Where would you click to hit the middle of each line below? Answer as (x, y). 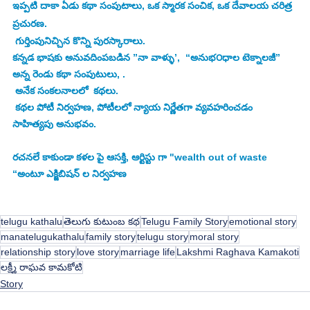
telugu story (163, 237)
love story (98, 252)
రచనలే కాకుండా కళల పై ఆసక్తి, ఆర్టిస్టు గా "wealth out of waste (141, 157)
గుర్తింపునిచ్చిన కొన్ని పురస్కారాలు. (80, 41)
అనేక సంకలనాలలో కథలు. (67, 91)
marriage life (148, 252)
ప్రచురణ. (30, 24)
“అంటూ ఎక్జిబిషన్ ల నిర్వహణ (70, 174)
